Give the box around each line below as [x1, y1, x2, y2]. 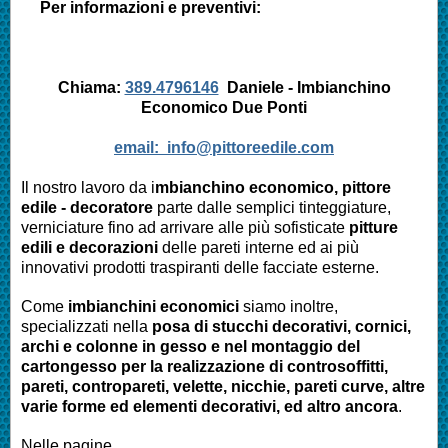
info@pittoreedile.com [167, 138, 334, 156]
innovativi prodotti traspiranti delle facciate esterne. [21, 258, 379, 276]
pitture [349, 218, 398, 236]
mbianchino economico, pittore [155, 178, 391, 196]
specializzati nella [21, 317, 152, 335]
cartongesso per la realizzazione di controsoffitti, [21, 357, 388, 375]
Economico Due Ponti [141, 98, 307, 116]
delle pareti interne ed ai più [158, 238, 359, 256]
